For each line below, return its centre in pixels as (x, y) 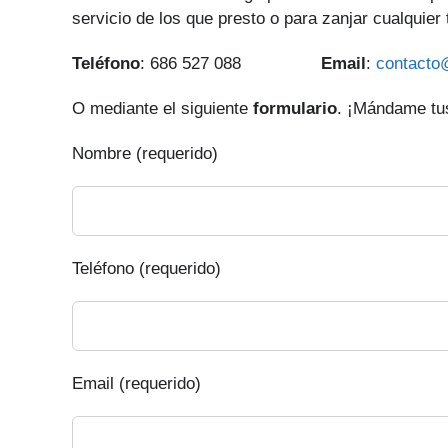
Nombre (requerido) (145, 153)
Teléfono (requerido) (146, 268)
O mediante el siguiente (162, 108)
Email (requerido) (136, 383)
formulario (295, 108)
